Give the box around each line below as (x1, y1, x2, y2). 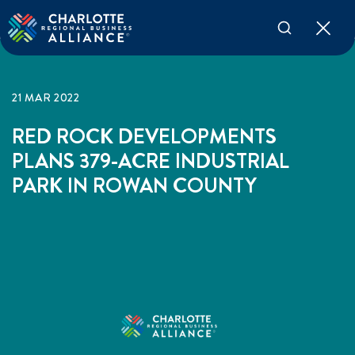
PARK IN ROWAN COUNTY (12, 171, 257, 200)
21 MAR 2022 (12, 90, 80, 105)
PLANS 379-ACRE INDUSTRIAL (12, 147, 289, 176)
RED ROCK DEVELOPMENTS (12, 122, 277, 151)
